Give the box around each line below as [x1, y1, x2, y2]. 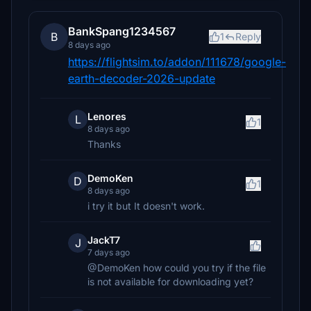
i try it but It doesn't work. [87, 200, 205, 212]
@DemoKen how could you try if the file [87, 262, 266, 274]
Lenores [87, 110, 126, 122]
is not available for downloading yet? [87, 276, 253, 287]
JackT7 [87, 234, 120, 246]
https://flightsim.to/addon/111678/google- [68, 55, 286, 69]
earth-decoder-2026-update [68, 72, 215, 85]
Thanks [87, 138, 121, 150]
